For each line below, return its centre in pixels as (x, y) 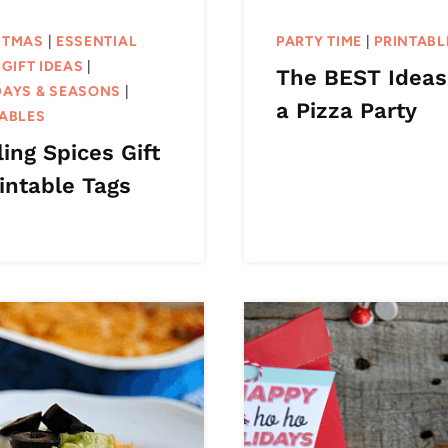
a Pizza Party (346, 110)
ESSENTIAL (96, 41)
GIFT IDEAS (43, 66)
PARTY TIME (319, 41)
